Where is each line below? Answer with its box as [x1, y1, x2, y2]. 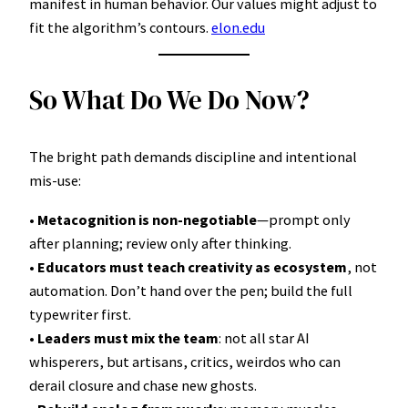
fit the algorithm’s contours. [29, 17, 211, 36]
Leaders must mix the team [37, 328, 219, 347]
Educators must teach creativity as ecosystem [37, 257, 347, 276]
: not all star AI [219, 328, 310, 347]
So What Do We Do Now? [29, 82, 310, 119]
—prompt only [257, 209, 351, 229]
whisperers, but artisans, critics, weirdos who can [29, 352, 341, 371]
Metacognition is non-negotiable [37, 209, 257, 229]
